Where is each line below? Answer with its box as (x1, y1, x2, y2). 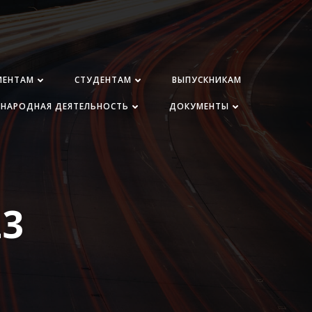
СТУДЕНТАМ (75, 74, 132, 86)
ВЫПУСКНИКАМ (172, 74, 242, 86)
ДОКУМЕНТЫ (169, 100, 230, 113)
